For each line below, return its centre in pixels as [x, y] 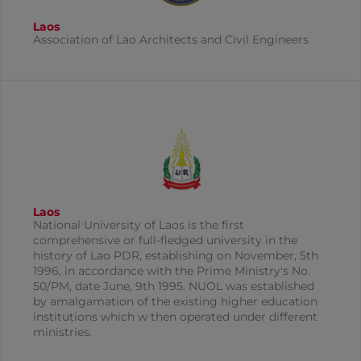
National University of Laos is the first [139, 225]
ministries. [62, 332]
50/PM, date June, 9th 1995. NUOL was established [174, 286]
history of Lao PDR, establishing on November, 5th [176, 256]
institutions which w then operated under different [175, 317]
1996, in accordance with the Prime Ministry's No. [172, 271]
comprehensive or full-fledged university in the [165, 241]
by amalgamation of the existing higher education [175, 302]
